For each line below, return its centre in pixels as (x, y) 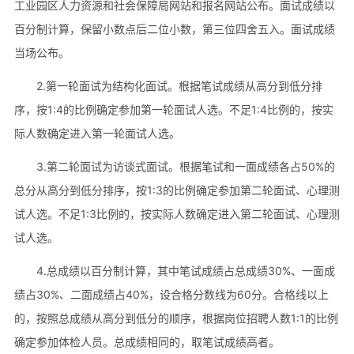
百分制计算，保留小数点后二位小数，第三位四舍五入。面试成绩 (174, 28)
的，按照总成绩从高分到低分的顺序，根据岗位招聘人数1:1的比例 (176, 318)
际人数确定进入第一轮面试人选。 (97, 133)
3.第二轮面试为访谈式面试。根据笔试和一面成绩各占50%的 (185, 166)
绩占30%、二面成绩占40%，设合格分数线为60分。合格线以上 (171, 294)
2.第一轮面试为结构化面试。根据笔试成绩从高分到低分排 (179, 85)
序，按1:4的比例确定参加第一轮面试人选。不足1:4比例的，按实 (173, 109)
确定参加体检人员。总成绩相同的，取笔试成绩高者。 (147, 341)
